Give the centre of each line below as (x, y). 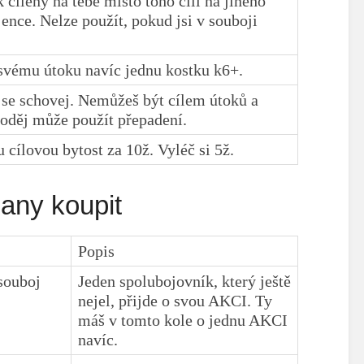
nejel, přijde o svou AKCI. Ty (175, 300)
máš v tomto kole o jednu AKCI (183, 320)
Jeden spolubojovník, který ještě (185, 281)
